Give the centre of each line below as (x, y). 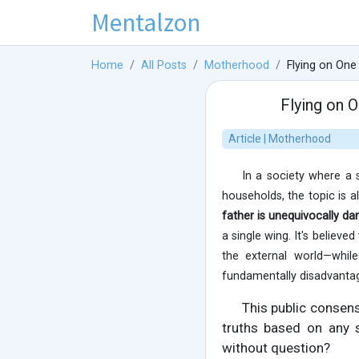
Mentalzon (146, 22)
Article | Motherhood (279, 139)
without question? (276, 348)
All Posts (164, 66)
